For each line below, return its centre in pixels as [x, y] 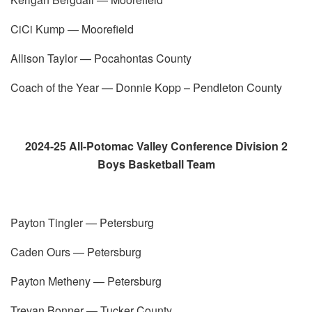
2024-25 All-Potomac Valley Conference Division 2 [156, 146]
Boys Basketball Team [156, 164]
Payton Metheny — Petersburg [86, 281]
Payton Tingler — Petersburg [82, 222]
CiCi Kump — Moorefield [72, 29]
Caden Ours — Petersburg [76, 251]
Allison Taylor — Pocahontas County [101, 58]
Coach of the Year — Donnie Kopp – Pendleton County [146, 87]
